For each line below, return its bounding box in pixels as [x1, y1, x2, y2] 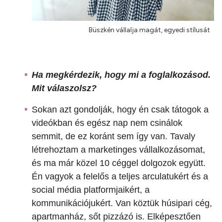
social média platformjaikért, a [32, 185, 150, 195]
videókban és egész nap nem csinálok [32, 118, 182, 128]
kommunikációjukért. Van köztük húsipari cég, [32, 198, 212, 209]
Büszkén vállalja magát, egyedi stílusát [89, 26, 210, 35]
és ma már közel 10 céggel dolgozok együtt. [32, 158, 206, 168]
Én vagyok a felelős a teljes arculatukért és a [32, 171, 208, 182]
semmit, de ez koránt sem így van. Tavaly [32, 131, 195, 142]
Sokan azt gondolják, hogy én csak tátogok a [32, 105, 209, 115]
